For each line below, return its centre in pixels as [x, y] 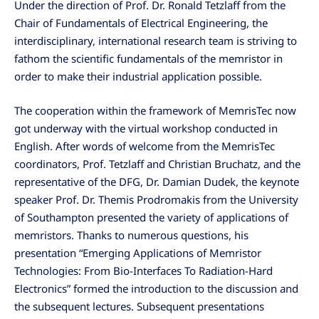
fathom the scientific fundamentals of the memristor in [148, 58]
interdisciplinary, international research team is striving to [156, 40]
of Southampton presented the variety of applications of [151, 218]
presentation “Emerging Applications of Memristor [138, 253]
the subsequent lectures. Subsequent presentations [139, 307]
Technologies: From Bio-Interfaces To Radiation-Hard [143, 271]
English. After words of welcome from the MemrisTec [145, 146]
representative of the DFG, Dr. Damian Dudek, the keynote [157, 182]
